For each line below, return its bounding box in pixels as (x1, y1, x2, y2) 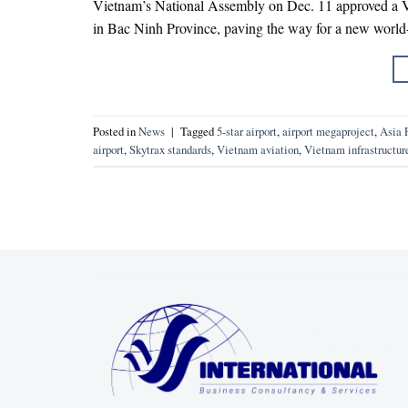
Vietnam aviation (217, 141, 299, 158)
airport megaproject (282, 123, 374, 140)
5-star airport (217, 123, 277, 140)
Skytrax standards (129, 141, 211, 158)
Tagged (180, 123, 217, 140)
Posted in (93, 123, 138, 140)
